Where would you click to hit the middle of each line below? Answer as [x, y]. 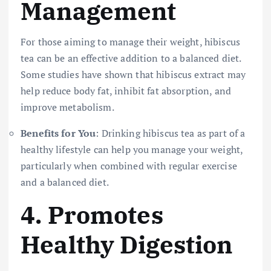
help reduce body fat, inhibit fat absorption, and [126, 90]
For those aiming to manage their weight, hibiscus [130, 41]
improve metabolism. [67, 107]
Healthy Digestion [127, 244]
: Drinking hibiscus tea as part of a [171, 133]
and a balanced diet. [65, 182]
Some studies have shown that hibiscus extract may [133, 74]
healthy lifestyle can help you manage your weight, [132, 149]
